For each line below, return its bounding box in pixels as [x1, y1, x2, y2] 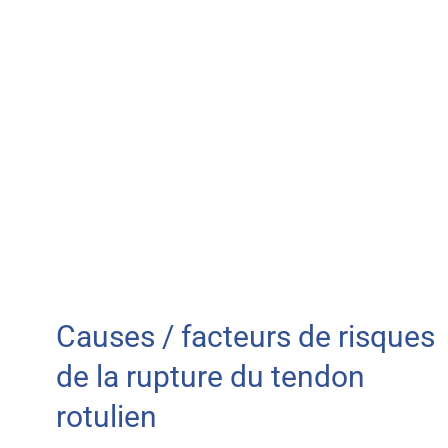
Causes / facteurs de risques [55, 319, 435, 355]
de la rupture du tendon [55, 359, 365, 395]
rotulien [55, 399, 157, 435]
